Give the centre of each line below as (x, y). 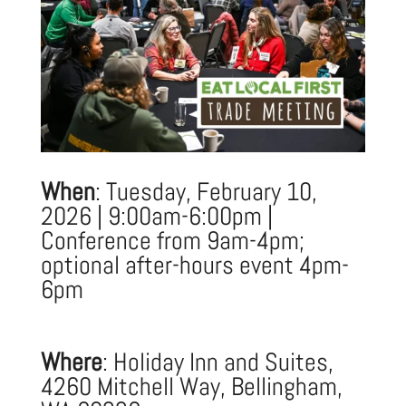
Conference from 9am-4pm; (172, 240)
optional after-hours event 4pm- (194, 265)
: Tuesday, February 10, (206, 191)
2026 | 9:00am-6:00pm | (156, 216)
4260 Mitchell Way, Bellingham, (191, 386)
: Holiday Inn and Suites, (217, 362)
